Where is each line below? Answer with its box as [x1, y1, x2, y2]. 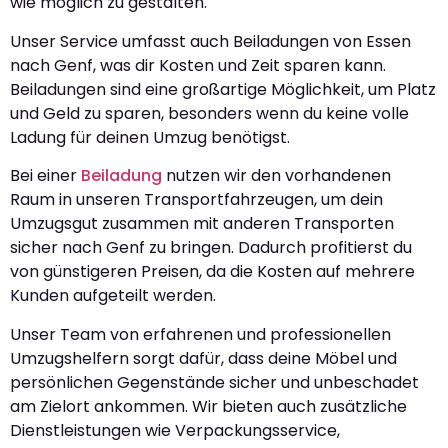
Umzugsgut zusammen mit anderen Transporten [10, 212, 394, 236]
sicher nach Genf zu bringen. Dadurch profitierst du [10, 236, 412, 260]
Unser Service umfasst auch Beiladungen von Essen [10, 29, 411, 53]
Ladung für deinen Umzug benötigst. [10, 125, 290, 149]
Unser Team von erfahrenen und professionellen [10, 322, 391, 346]
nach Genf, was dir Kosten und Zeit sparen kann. [10, 53, 386, 77]
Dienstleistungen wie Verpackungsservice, [10, 418, 340, 442]
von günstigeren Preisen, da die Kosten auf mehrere [10, 260, 415, 284]
